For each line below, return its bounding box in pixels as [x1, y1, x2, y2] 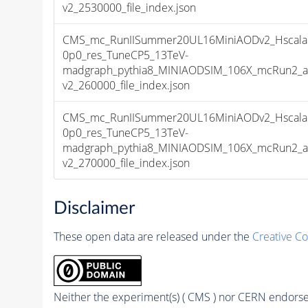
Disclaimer [53, 199, 135, 217]
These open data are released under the [53, 228, 252, 244]
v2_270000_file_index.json [63, 155, 190, 171]
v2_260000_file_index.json [63, 78, 190, 93]
